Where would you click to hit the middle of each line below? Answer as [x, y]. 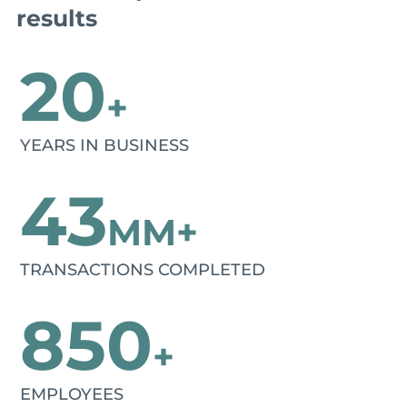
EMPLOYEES [72, 394]
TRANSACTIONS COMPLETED [143, 269]
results [56, 19]
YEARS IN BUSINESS [105, 145]
